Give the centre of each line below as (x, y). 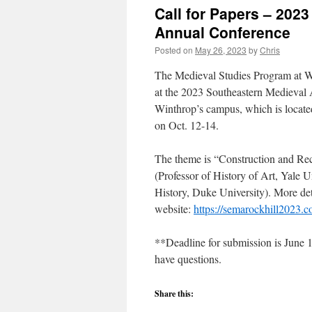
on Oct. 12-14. (187, 125)
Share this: (174, 294)
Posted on (174, 50)
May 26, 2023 (221, 50)
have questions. (188, 259)
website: (174, 209)
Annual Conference (223, 32)
